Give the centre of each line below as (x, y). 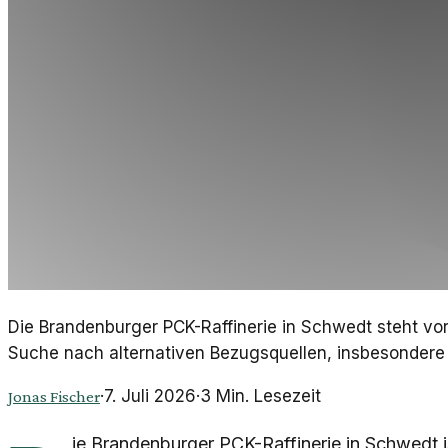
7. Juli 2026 (150, 396)
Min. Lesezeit (266, 396)
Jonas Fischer (54, 397)
